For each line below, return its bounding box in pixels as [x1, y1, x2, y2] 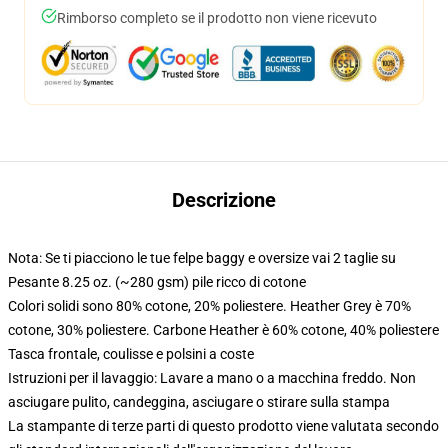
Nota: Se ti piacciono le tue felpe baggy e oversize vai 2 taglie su [8, 250, 396, 266]
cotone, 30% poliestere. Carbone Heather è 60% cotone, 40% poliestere [8, 322, 439, 338]
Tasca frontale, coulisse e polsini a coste [8, 346, 254, 362]
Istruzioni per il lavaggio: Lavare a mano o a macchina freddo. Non [8, 370, 416, 386]
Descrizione [172, 188, 276, 212]
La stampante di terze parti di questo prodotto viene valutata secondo [8, 418, 439, 434]
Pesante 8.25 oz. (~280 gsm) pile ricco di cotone [8, 274, 306, 290]
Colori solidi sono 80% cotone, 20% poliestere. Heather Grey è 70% [8, 298, 411, 314]
